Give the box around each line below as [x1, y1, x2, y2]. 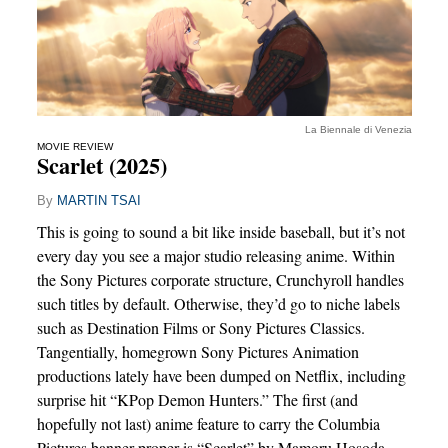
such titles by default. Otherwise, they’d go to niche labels [36, 292, 400, 314]
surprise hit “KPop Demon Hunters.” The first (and [36, 388, 358, 410]
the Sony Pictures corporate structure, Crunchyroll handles [36, 268, 404, 290]
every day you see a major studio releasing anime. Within [36, 244, 395, 266]
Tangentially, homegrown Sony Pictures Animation [36, 340, 359, 362]
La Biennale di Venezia [304, 124, 412, 136]
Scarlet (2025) [36, 149, 167, 183]
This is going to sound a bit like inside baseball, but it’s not [36, 220, 405, 242]
